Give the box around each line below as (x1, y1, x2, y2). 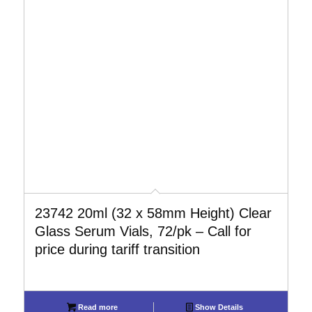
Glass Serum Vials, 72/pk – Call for (34, 224, 251, 239)
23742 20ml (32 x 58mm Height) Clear (34, 205, 272, 221)
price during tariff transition (34, 242, 200, 257)
